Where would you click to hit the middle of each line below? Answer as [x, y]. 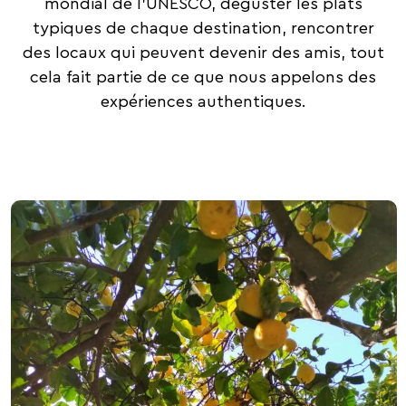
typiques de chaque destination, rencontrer [203, 29]
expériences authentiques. [203, 102]
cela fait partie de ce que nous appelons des [203, 77]
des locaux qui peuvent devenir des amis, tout [203, 53]
